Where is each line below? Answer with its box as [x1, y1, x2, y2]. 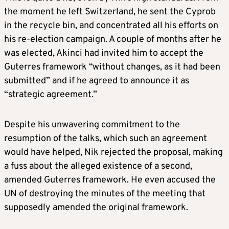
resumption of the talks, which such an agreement [4, 133, 207, 145]
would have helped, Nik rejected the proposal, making [4, 147, 223, 159]
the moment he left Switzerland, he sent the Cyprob [4, 6, 216, 18]
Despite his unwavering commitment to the [4, 119, 180, 131]
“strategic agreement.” [4, 89, 97, 101]
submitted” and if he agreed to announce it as [4, 75, 189, 87]
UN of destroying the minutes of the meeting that [4, 188, 205, 200]
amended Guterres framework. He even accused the [4, 174, 216, 187]
